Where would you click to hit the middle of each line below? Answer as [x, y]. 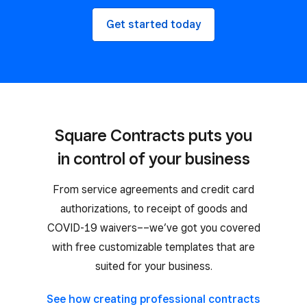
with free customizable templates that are [153, 247]
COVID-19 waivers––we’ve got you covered [153, 228]
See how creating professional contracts [153, 299]
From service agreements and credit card [153, 189]
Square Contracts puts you [153, 135]
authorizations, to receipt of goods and [153, 208]
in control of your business [153, 158]
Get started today [153, 24]
